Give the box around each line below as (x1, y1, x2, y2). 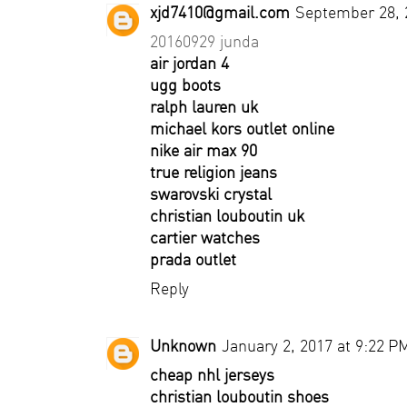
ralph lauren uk (150, 96, 258, 117)
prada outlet (150, 249, 236, 270)
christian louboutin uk (150, 205, 304, 226)
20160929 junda (150, 31, 259, 52)
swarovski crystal (150, 184, 272, 204)
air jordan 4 (150, 53, 229, 74)
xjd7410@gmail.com (150, 2, 290, 23)
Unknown (150, 335, 216, 356)
